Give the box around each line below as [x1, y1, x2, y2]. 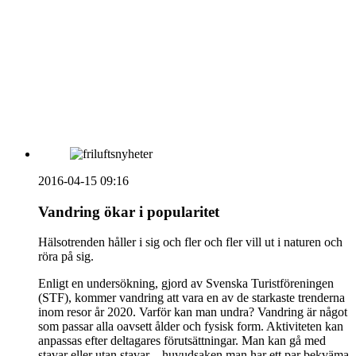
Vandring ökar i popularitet [38, 203, 219, 220]
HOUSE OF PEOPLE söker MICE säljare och [70, 19, 306, 33]
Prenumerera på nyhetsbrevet [44, 81, 190, 95]
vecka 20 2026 [70, 5, 144, 18]
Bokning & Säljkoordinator [70, 33, 207, 47]
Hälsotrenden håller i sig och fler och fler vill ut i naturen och [38, 235, 342, 250]
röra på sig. [38, 250, 94, 264]
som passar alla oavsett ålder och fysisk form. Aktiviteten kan [38, 319, 343, 334]
